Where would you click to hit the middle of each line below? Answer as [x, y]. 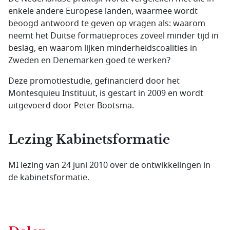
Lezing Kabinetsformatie [89, 140]
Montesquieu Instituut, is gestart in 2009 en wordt [106, 93]
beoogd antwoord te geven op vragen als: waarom [107, 24]
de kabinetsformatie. [49, 178]
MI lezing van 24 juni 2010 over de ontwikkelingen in [109, 165]
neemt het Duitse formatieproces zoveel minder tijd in [113, 36]
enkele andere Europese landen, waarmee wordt [103, 11]
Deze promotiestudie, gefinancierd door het [94, 81]
